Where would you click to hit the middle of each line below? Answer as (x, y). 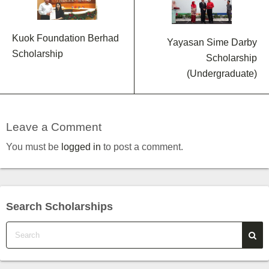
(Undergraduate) (222, 74)
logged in (81, 147)
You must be (34, 147)
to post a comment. (142, 147)
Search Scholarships (59, 207)
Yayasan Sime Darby (212, 43)
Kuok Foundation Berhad (65, 38)
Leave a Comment (54, 127)
